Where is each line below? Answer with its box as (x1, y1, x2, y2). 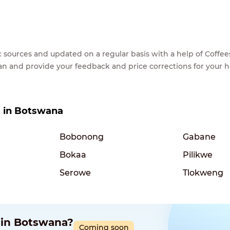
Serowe (60, 167, 91, 178)
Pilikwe (183, 149, 213, 160)
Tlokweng (183, 167, 223, 178)
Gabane (183, 131, 216, 142)
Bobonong (60, 131, 104, 142)
